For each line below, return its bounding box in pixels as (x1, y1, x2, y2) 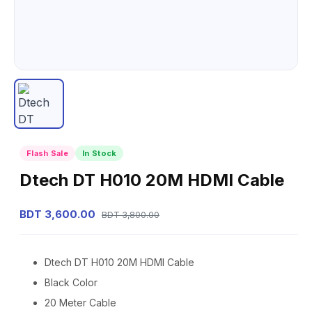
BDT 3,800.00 (102, 210, 159, 220)
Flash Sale (26, 148, 68, 158)
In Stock (82, 148, 117, 158)
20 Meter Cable (45, 297, 116, 309)
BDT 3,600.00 (19, 208, 95, 221)
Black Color (45, 276, 97, 288)
